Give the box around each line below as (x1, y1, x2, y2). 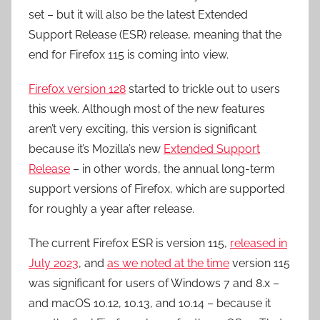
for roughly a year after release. (29, 202, 194, 216)
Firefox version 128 (29, 82, 126, 96)
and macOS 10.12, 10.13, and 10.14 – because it (29, 296, 271, 310)
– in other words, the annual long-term (70, 162, 275, 176)
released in (230, 236, 287, 250)
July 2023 (29, 256, 79, 270)
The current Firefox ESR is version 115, (29, 236, 230, 250)
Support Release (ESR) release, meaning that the (29, 28, 281, 41)
